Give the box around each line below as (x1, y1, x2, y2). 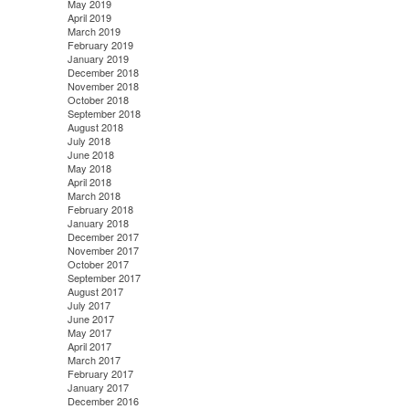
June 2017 (67, 311, 114, 327)
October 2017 (67, 257, 129, 272)
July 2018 (67, 133, 110, 149)
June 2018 (67, 147, 114, 163)
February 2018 (67, 202, 133, 217)
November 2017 (67, 243, 139, 258)
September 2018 (67, 106, 141, 121)
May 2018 (67, 161, 111, 176)
